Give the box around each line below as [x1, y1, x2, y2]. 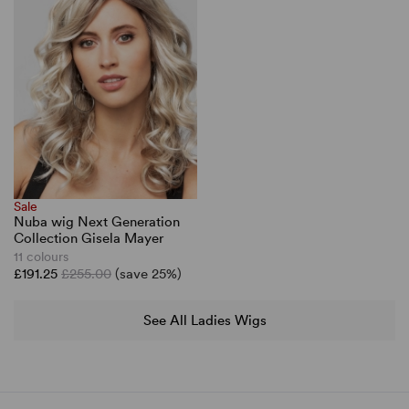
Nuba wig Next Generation [14, 214, 180, 231]
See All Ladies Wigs [142, 311, 267, 329]
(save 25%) [115, 266, 182, 283]
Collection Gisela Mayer [14, 230, 163, 247]
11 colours [14, 249, 68, 265]
